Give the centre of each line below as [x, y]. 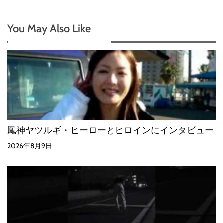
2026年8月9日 [30, 146]
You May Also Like [49, 28]
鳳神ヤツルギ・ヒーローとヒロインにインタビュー [111, 130]
